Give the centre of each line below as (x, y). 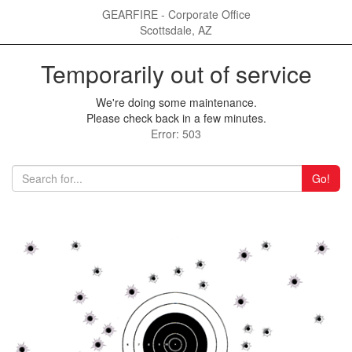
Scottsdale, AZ (176, 30)
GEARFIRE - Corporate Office (176, 14)
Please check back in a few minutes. (176, 118)
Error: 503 (176, 134)
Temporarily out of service (176, 73)
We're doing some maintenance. (176, 102)
